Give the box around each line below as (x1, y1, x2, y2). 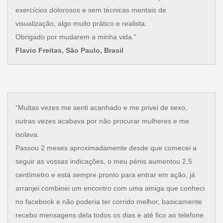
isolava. (15, 130, 39, 138)
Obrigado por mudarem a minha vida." (15, 32, 136, 41)
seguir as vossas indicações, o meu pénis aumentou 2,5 (15, 157, 192, 165)
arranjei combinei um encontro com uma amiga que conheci (15, 184, 205, 192)
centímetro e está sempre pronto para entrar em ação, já (15, 170, 195, 179)
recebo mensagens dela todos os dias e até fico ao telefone (15, 211, 204, 219)
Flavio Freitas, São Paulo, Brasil (15, 46, 123, 54)
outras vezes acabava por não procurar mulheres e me (15, 116, 189, 125)
